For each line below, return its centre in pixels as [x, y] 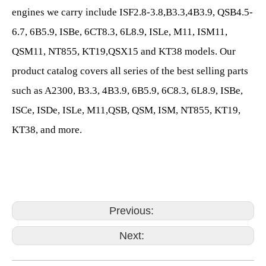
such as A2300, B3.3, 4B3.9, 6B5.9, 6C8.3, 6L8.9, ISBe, [127, 91]
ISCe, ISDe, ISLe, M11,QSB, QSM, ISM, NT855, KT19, [126, 110]
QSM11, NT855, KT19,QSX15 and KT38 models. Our [124, 51]
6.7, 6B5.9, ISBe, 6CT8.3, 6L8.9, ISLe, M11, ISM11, [120, 32]
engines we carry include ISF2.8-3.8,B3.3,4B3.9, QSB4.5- [132, 12]
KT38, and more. [47, 130]
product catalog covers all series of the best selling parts [130, 71]
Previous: [133, 211]
